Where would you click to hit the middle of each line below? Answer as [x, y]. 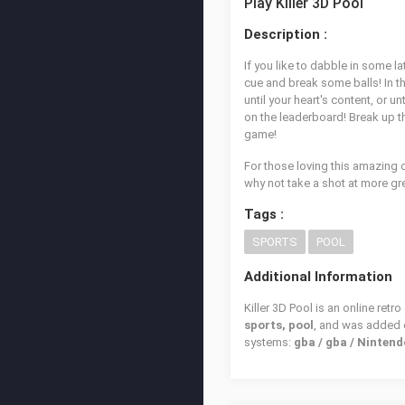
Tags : [264, 214]
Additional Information [318, 277]
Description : [286, 34]
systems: [269, 342]
